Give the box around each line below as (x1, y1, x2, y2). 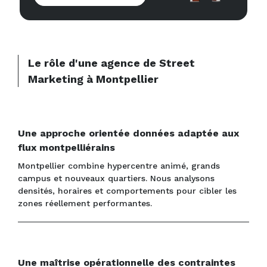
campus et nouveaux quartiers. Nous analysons (18, 173, 215, 184)
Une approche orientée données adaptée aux (18, 128, 239, 139)
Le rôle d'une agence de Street (28, 57, 195, 70)
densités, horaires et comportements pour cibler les (18, 186, 237, 196)
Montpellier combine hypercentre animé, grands (18, 161, 220, 171)
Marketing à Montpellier (28, 73, 159, 86)
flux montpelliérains (18, 142, 115, 154)
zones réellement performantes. (18, 198, 152, 209)
